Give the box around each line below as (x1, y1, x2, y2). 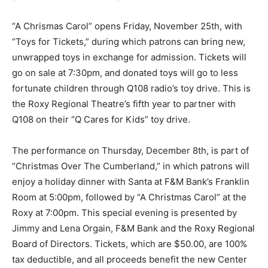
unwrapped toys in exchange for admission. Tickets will (12, 51, 246, 63)
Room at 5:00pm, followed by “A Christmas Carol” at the (12, 191, 246, 203)
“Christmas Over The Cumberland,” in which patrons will (12, 160, 249, 172)
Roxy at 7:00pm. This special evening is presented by (12, 207, 237, 219)
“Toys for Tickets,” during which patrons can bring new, (12, 36, 245, 48)
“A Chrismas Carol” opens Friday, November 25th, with (12, 20, 242, 32)
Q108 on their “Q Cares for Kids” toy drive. (12, 114, 190, 126)
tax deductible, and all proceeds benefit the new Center (12, 254, 247, 266)
